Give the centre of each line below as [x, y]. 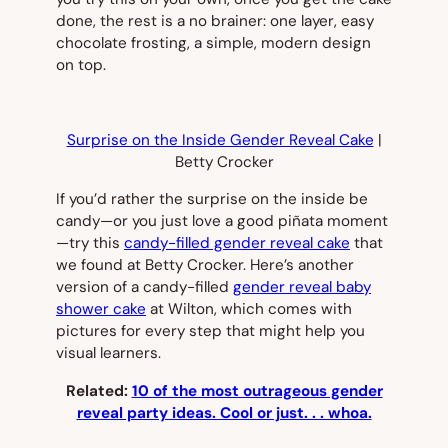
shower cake [101, 309]
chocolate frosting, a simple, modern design [213, 43]
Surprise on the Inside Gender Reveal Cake [220, 140]
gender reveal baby [302, 287]
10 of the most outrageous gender [257, 390]
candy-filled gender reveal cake [237, 243]
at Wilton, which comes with [249, 309]
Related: [98, 390]
